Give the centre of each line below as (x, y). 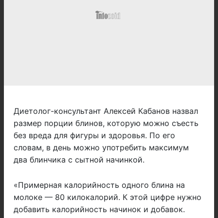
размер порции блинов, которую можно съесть (106, 123)
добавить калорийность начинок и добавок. (99, 209)
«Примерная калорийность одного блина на (99, 185)
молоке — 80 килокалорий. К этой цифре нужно (108, 197)
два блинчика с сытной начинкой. (79, 160)
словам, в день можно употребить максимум (101, 148)
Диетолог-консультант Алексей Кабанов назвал (106, 111)
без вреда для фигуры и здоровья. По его (94, 136)
